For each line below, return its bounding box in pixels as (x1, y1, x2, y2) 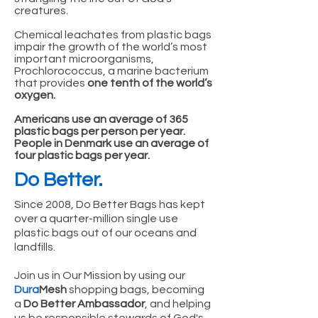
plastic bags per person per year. (14, 125, 185, 137)
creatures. (14, 4, 68, 16)
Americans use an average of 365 (14, 113, 188, 125)
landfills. (14, 241, 55, 253)
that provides (14, 77, 85, 89)
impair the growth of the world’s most (14, 40, 207, 53)
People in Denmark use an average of (14, 137, 209, 149)
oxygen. (14, 89, 55, 101)
